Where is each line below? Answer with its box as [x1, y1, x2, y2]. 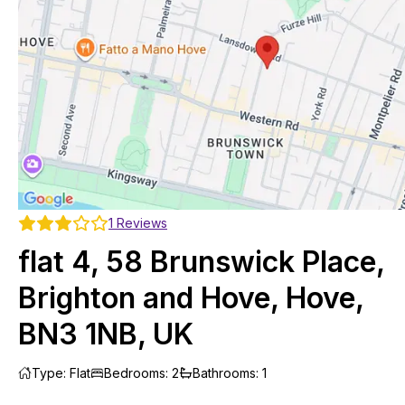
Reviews [113, 214, 167, 231]
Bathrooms [193, 364, 256, 381]
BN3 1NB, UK [18, 316, 193, 352]
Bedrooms [104, 364, 165, 381]
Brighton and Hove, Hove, [18, 279, 363, 316]
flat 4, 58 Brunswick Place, [18, 243, 384, 279]
